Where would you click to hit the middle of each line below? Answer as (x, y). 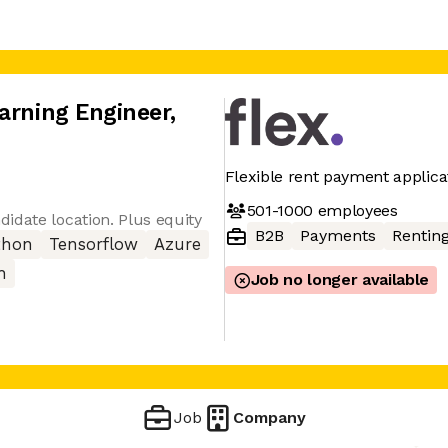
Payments (337, 235)
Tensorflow (93, 244)
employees (355, 210)
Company (269, 417)
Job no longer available (340, 279)
